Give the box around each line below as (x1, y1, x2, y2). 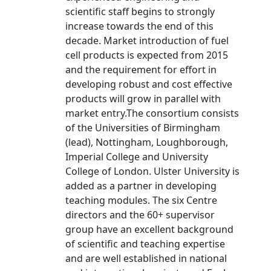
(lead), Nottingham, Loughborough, (65, 135, 228, 149)
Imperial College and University (65, 150, 208, 163)
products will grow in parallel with (65, 92, 221, 105)
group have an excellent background (65, 223, 233, 236)
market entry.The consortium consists (65, 106, 239, 120)
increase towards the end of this (65, 19, 214, 33)
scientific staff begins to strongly (65, 5, 215, 18)
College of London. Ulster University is (65, 165, 240, 178)
